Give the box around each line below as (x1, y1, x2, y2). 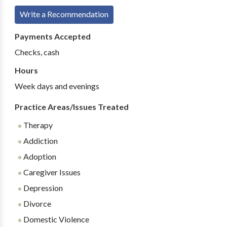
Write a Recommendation (19, 9, 108, 19)
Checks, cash (14, 47, 59, 57)
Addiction (21, 136, 58, 145)
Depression (21, 183, 63, 193)
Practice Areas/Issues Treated (14, 102, 129, 111)
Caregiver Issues (21, 167, 81, 177)
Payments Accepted (14, 31, 91, 41)
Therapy (21, 120, 53, 130)
